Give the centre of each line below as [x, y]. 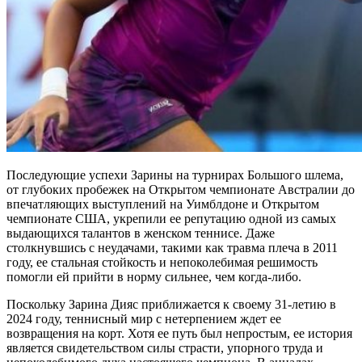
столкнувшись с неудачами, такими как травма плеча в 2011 [172, 248]
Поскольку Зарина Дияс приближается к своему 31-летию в [171, 305]
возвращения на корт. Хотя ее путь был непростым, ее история [179, 334]
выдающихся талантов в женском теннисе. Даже [141, 234]
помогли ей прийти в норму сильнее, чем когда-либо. [154, 277]
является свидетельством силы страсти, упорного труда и [165, 348]
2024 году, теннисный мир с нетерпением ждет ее [144, 319]
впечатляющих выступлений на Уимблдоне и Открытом [163, 204]
